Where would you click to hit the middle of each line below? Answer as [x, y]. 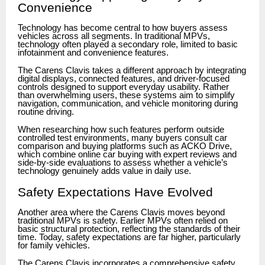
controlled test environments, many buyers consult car [122, 138]
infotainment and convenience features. [93, 52]
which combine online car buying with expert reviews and [127, 154]
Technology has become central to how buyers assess [123, 28]
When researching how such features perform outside [121, 129]
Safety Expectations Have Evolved [115, 192]
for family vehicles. [54, 245]
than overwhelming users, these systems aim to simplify [126, 95]
